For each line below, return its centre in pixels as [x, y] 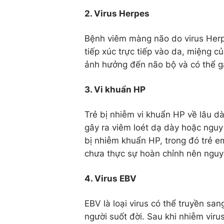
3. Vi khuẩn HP [115, 89]
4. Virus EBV [110, 178]
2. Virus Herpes [117, 13]
